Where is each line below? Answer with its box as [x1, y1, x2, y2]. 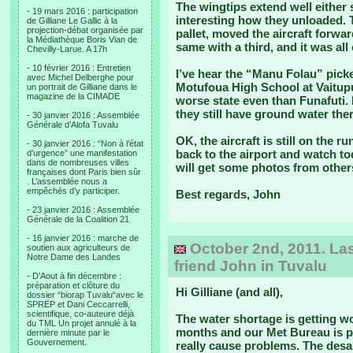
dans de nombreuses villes [27, 158, 129, 167]
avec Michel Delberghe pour [27, 72, 134, 82]
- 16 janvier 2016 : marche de [27, 233, 139, 243]
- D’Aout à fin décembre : [27, 271, 121, 281]
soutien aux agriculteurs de [27, 243, 130, 252]
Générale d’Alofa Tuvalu [27, 120, 118, 129]
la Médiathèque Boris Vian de [27, 35, 137, 44]
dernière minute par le [27, 328, 110, 337]
